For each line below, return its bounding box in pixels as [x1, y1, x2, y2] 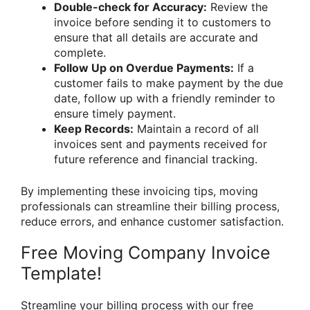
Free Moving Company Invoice [21, 242, 271, 264]
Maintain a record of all [134, 122, 259, 136]
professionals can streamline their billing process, [21, 199, 280, 214]
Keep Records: [54, 122, 134, 136]
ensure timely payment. [54, 107, 176, 121]
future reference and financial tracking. [54, 152, 257, 167]
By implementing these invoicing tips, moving [21, 184, 258, 199]
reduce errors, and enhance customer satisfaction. [21, 215, 284, 229]
